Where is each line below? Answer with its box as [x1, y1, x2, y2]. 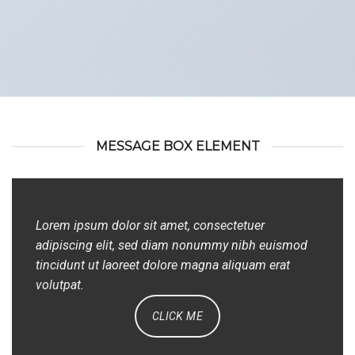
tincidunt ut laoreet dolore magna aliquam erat [36, 258, 290, 273]
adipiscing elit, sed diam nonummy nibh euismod [36, 238, 307, 253]
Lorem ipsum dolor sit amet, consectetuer [36, 218, 265, 233]
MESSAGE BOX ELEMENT [95, 139, 260, 154]
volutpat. [36, 277, 84, 292]
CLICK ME [151, 310, 204, 323]
